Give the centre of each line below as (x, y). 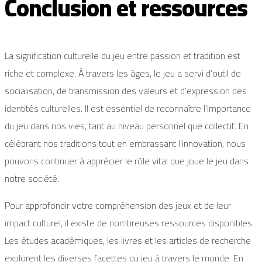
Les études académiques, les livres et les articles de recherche (128, 241)
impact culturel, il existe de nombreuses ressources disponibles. (129, 223)
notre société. (32, 179)
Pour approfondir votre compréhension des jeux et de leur (118, 206)
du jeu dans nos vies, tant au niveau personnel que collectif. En (127, 126)
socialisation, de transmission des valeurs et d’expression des (126, 91)
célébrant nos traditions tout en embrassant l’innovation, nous (125, 144)
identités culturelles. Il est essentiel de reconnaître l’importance (128, 108)
